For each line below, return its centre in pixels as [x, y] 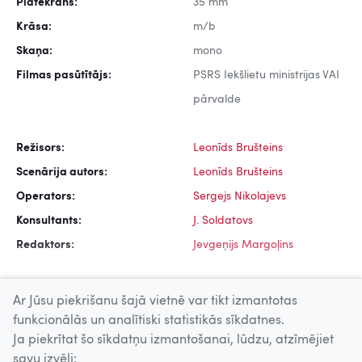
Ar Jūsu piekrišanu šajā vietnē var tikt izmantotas [155, 301]
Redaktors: [45, 245]
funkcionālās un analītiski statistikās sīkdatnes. [149, 321]
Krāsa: [34, 27]
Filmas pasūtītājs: [64, 76]
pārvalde [217, 100]
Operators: [46, 197]
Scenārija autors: [62, 173]
